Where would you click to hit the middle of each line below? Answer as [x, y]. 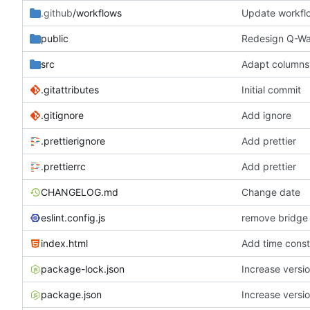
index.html [64, 243]
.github [57, 12]
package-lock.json [83, 268]
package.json [71, 294]
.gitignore [62, 115]
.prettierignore [73, 140]
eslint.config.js [73, 217]
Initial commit [271, 89]
